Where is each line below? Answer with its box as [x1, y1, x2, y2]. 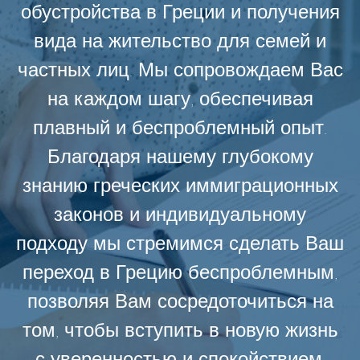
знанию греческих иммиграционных [22, 174, 338, 197]
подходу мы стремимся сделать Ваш [16, 232, 344, 255]
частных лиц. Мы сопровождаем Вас [17, 59, 343, 81]
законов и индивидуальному [54, 203, 306, 226]
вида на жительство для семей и [34, 30, 326, 52]
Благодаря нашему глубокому [47, 145, 313, 168]
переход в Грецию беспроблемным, [22, 261, 337, 284]
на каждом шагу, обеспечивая [47, 88, 313, 110]
